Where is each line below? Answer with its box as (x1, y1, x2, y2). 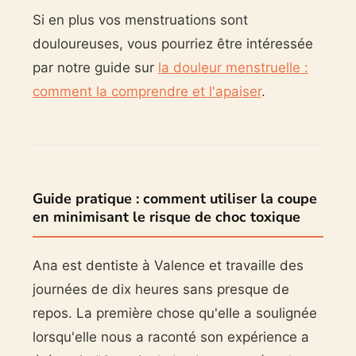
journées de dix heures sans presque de (32, 281, 289, 298)
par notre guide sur (32, 60, 158, 76)
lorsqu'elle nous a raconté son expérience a (32, 329, 309, 346)
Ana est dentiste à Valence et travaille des (32, 257, 304, 274)
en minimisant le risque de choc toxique (32, 207, 300, 227)
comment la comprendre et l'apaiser (32, 83, 261, 100)
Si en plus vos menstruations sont (32, 12, 248, 29)
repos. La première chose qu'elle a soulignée (32, 305, 317, 322)
